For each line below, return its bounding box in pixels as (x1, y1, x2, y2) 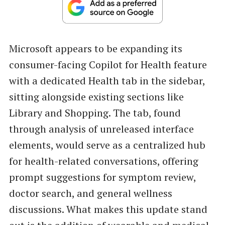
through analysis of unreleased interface (9, 122, 194, 136)
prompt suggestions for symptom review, (9, 170, 196, 184)
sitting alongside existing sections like (9, 89, 184, 103)
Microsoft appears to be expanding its (9, 41, 182, 55)
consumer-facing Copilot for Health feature (9, 57, 207, 71)
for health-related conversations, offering (9, 154, 198, 168)
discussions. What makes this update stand (9, 202, 207, 216)
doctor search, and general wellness (9, 186, 172, 200)
